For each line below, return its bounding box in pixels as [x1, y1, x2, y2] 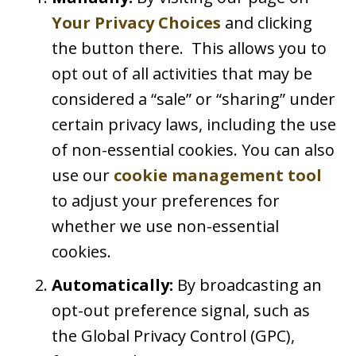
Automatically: [52, 273, 173, 296]
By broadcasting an [173, 273, 322, 296]
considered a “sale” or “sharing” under [52, 87, 335, 110]
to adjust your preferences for [52, 189, 280, 211]
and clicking [221, 11, 312, 33]
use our [52, 164, 114, 186]
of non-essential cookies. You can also [52, 138, 335, 161]
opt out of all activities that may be [52, 62, 312, 84]
